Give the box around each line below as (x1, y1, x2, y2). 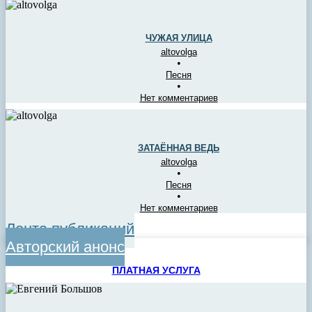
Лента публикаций (6, 220, 134, 238)
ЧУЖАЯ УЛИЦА (145, 32, 212, 43)
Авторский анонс (6, 238, 125, 256)
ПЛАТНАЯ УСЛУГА (111, 264, 201, 276)
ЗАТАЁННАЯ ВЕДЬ (138, 143, 219, 154)
